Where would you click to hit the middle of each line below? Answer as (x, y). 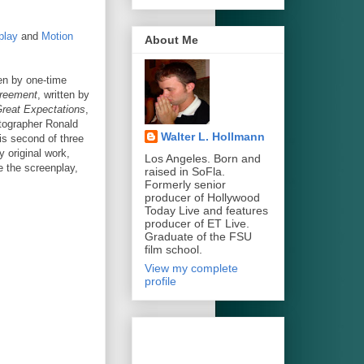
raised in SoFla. (185, 171)
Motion (57, 37)
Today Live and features (206, 210)
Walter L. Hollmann (213, 136)
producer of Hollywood (202, 197)
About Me (171, 39)
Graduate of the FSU (198, 236)
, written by (63, 95)
